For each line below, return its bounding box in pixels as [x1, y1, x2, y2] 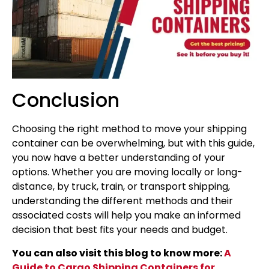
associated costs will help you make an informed [12, 208, 241, 223]
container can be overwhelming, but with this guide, [12, 136, 255, 151]
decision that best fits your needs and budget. [12, 223, 228, 237]
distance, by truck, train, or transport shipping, [12, 180, 230, 194]
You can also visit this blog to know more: [12, 246, 224, 260]
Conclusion [12, 86, 119, 114]
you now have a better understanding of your [12, 151, 225, 165]
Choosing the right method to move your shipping [12, 122, 247, 136]
